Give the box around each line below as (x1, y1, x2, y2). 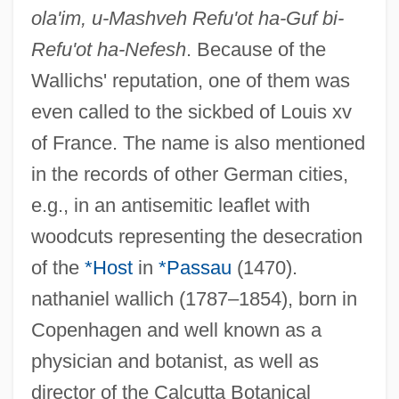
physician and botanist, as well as (30, 349, 319, 372)
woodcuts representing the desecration (30, 224, 362, 248)
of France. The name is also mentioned (30, 131, 365, 154)
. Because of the (185, 37, 326, 61)
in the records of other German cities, (30, 162, 348, 185)
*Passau (158, 256, 232, 279)
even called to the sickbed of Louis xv (30, 100, 352, 123)
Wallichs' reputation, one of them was (30, 69, 350, 92)
